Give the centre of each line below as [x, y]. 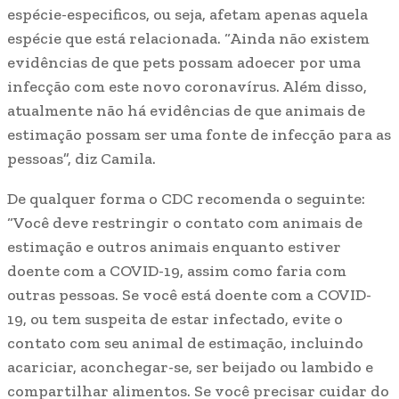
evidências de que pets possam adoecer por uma [184, 63]
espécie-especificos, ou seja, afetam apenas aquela [187, 15]
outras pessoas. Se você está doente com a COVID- [189, 295]
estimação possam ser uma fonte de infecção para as [199, 135]
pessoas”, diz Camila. [81, 159]
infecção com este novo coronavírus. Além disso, [187, 87]
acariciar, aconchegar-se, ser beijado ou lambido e [190, 367]
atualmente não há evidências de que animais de [186, 111]
